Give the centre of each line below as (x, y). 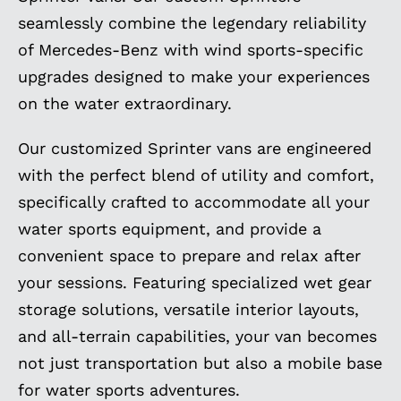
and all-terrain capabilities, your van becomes (197, 336)
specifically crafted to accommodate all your (193, 201)
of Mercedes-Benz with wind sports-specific (190, 49)
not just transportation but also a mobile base (200, 363)
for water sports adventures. (128, 389)
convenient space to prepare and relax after (189, 255)
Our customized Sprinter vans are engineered (194, 148)
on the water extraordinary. (124, 103)
